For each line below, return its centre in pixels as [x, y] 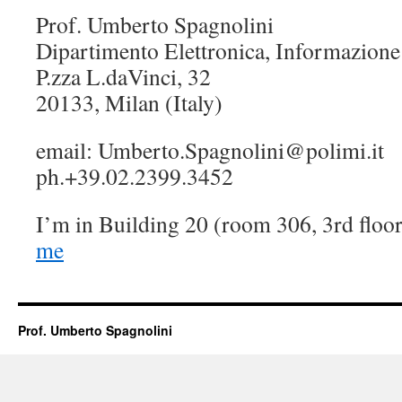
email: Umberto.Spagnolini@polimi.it [210, 150]
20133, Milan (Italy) [129, 102]
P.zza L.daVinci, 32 [123, 76]
